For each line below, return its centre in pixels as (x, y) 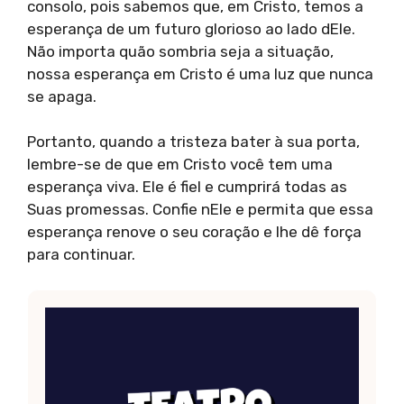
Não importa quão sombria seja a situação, (180, 51)
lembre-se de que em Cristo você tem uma (180, 165)
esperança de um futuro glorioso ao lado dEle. (191, 28)
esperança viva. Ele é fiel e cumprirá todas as (187, 187)
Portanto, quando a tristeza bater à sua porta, (193, 142)
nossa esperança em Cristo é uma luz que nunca (200, 73)
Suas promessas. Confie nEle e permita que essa (200, 210)
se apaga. (62, 96)
